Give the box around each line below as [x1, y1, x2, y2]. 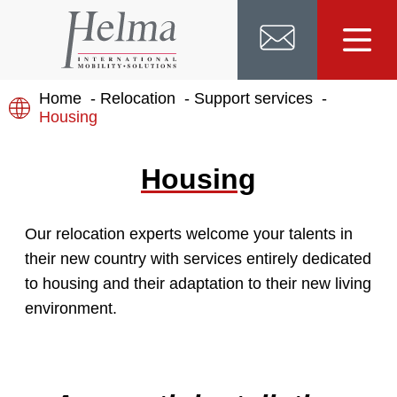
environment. [25, 300, 117, 317]
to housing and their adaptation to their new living [25, 275, 371, 292]
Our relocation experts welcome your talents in [25, 225, 353, 243]
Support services [194, 90, 313, 107]
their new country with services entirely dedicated [25, 250, 371, 268]
